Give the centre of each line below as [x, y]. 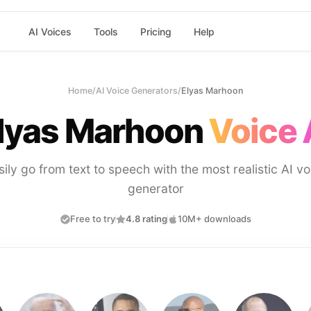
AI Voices [50, 31]
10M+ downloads [214, 219]
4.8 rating [146, 219]
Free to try [92, 219]
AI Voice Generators [137, 91]
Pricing [155, 31]
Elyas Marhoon [212, 91]
